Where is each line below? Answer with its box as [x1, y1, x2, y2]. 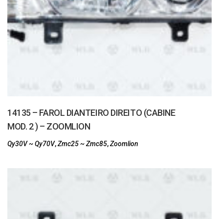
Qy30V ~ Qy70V [7, 140, 55, 148]
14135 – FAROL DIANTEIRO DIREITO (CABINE [7, 108, 175, 118]
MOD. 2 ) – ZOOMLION [7, 121, 90, 131]
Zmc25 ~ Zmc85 [58, 140, 107, 148]
